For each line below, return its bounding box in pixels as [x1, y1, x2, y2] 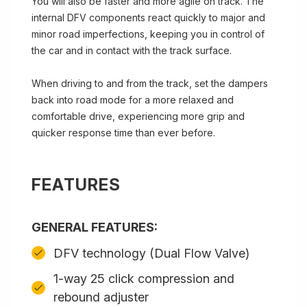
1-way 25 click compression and [53, 271, 234, 286]
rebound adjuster [53, 290, 149, 304]
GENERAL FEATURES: [32, 220, 158, 234]
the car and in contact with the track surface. [32, 45, 232, 56]
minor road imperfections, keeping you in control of [32, 28, 265, 40]
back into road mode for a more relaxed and [32, 94, 234, 106]
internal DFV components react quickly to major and [32, 12, 265, 23]
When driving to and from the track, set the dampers [32, 77, 268, 89]
